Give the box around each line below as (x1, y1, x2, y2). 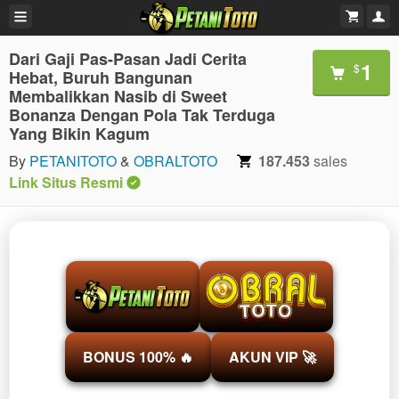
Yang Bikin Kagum (9, 122, 150, 145)
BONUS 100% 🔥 (83, 346, 193, 367)
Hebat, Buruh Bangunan (9, 66, 192, 89)
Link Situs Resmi (9, 172, 123, 192)
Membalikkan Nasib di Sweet (9, 85, 227, 108)
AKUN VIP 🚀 (229, 346, 316, 367)
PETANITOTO (29, 151, 117, 171)
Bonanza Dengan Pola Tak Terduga (9, 103, 275, 126)
